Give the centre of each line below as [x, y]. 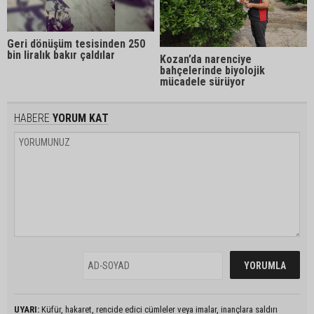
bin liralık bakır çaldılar [61, 55]
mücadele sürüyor [203, 81]
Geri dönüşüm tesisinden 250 [76, 43]
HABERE [32, 118]
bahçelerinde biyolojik [213, 70]
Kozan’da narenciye [206, 59]
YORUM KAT [79, 118]
